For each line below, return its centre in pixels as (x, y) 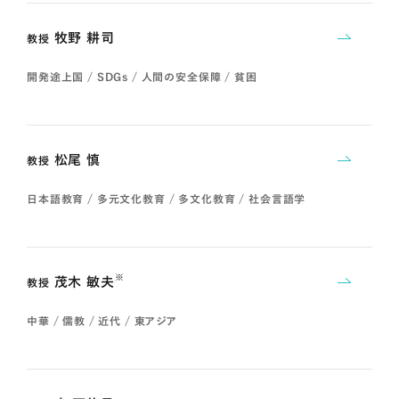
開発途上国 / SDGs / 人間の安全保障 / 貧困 (142, 76)
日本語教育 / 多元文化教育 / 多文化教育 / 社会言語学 (167, 198)
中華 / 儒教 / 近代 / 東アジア (102, 320)
